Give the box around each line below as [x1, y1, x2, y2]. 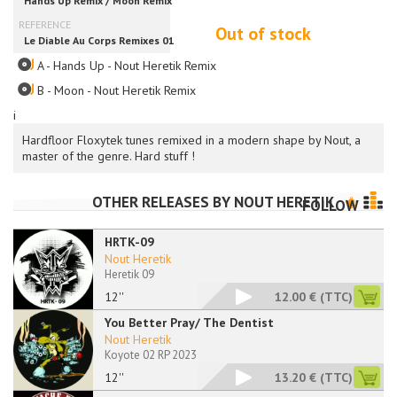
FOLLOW [302, 196, 359, 216]
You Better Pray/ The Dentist [105, 315, 274, 331]
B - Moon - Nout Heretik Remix [37, 82, 196, 98]
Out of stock [215, 22, 311, 45]
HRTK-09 [105, 234, 154, 250]
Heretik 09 [105, 267, 154, 282]
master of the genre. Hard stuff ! [22, 148, 195, 164]
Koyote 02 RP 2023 [105, 347, 197, 362]
